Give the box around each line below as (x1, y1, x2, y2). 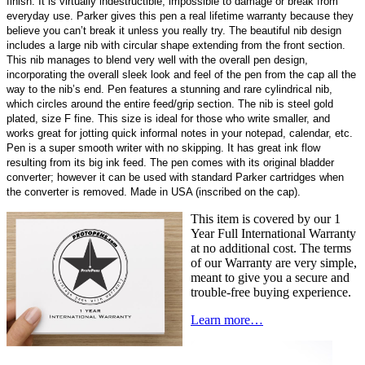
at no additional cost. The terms (191, 241, 351, 256)
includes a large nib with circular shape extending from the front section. (7, 39, 345, 52)
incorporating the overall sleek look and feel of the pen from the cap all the (7, 68, 356, 81)
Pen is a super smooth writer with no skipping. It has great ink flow (7, 142, 320, 155)
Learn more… (191, 313, 263, 328)
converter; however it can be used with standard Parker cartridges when (7, 171, 344, 184)
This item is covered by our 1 (191, 212, 341, 226)
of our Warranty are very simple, (191, 256, 357, 270)
